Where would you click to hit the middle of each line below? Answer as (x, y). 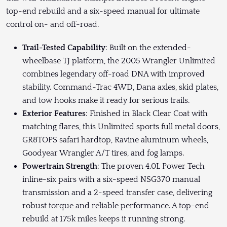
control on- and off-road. (52, 25)
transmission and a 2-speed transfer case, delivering (117, 193)
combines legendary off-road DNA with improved (113, 74)
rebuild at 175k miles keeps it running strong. (104, 219)
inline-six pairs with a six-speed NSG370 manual (111, 180)
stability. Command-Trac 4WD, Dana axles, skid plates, (120, 87)
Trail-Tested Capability (64, 48)
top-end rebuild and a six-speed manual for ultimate (103, 11)
